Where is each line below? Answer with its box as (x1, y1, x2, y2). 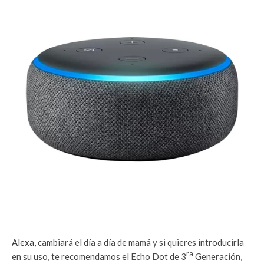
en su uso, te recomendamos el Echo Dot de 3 (12, 250, 186, 262)
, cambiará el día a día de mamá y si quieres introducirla (34, 236, 244, 247)
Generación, (193, 250, 242, 262)
